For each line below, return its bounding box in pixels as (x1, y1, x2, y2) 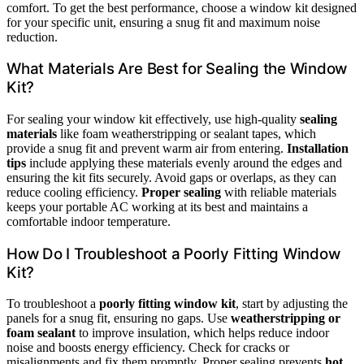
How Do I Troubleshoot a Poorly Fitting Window (6, 244, 340, 263)
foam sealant (6, 326, 76, 340)
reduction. (6, 29, 58, 44)
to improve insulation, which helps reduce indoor (76, 326, 329, 340)
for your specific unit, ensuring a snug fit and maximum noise (6, 15, 320, 29)
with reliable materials (221, 184, 336, 199)
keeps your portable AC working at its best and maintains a (6, 199, 308, 214)
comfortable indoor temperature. (6, 214, 171, 228)
